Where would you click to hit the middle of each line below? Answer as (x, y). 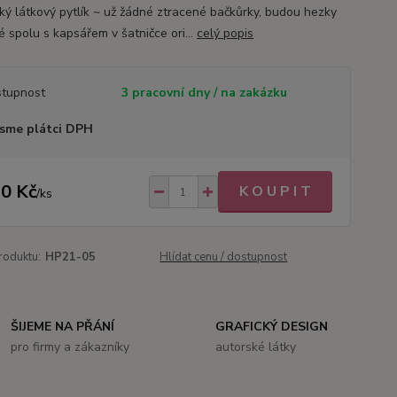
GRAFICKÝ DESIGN (271, 327)
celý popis (225, 33)
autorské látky (255, 347)
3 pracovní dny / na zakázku (204, 93)
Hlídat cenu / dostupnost (224, 257)
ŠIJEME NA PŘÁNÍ (63, 327)
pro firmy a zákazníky (70, 347)
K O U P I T (275, 191)
